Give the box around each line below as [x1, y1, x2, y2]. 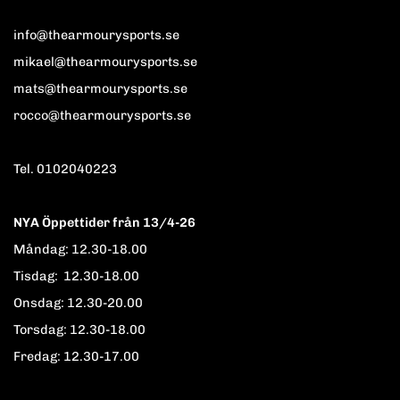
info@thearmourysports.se [13, 26, 179, 43]
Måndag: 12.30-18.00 [13, 240, 147, 257]
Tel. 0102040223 [13, 160, 184, 177]
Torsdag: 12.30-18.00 [13, 321, 146, 337]
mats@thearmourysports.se [13, 79, 187, 96]
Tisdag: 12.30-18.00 [13, 267, 139, 284]
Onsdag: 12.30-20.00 [13, 294, 143, 311]
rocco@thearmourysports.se [13, 106, 191, 123]
